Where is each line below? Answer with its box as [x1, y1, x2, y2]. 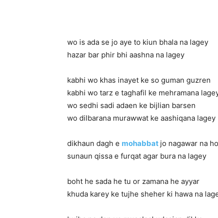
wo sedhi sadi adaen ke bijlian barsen [67, 101, 196, 110]
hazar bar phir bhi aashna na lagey [67, 50, 184, 59]
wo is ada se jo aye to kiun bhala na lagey [67, 37, 208, 47]
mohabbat [122, 139, 159, 148]
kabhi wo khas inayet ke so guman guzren [67, 75, 211, 85]
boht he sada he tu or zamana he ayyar [67, 177, 200, 186]
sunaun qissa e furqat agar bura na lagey [67, 151, 206, 161]
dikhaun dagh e [67, 139, 122, 148]
